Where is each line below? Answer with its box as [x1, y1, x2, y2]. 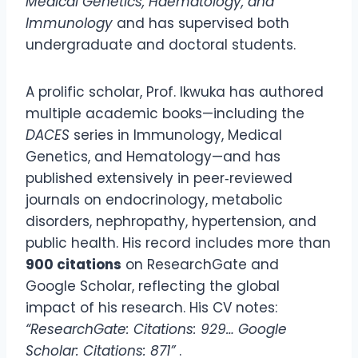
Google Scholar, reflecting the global [26, 276, 280, 296]
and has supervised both [113, 14, 289, 34]
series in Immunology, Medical [70, 125, 282, 145]
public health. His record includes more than [26, 233, 331, 253]
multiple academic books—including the [26, 104, 304, 124]
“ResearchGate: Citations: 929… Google [26, 320, 287, 340]
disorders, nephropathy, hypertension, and [26, 212, 316, 232]
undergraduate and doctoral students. [26, 35, 296, 55]
